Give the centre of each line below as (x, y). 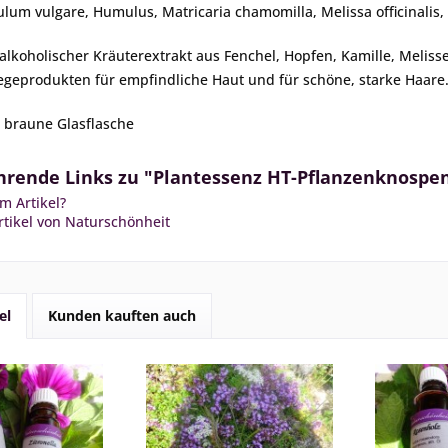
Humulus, (127, 11)
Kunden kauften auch (122, 315)
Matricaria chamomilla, (241, 11)
